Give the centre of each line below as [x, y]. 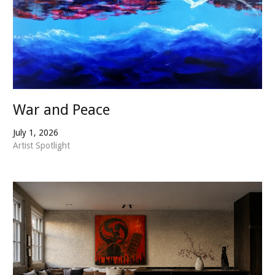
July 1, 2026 [36, 132]
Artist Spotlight [41, 145]
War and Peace [61, 110]
